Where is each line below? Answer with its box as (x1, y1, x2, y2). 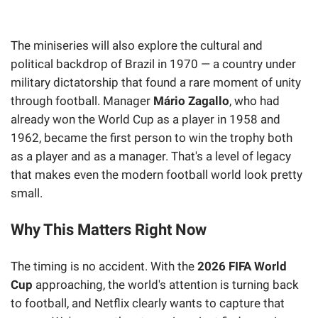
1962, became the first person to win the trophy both (11, 131, 292, 146)
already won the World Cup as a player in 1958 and (11, 112, 280, 127)
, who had (229, 94, 280, 109)
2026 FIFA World (197, 258, 287, 273)
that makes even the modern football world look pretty (11, 168, 302, 182)
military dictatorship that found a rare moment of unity (11, 75, 301, 90)
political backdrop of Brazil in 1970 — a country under (11, 57, 296, 72)
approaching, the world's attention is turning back (33, 277, 299, 292)
